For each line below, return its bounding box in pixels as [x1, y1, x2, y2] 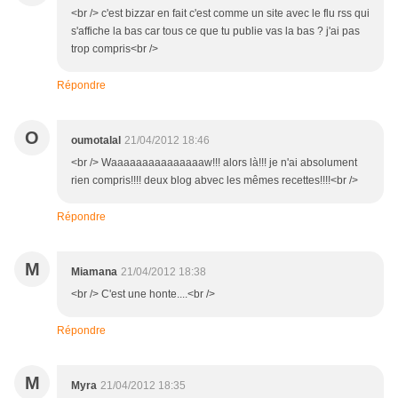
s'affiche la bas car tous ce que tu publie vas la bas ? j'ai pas [71, 25, 360, 37]
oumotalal [71, 134, 121, 147]
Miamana [71, 266, 117, 278]
